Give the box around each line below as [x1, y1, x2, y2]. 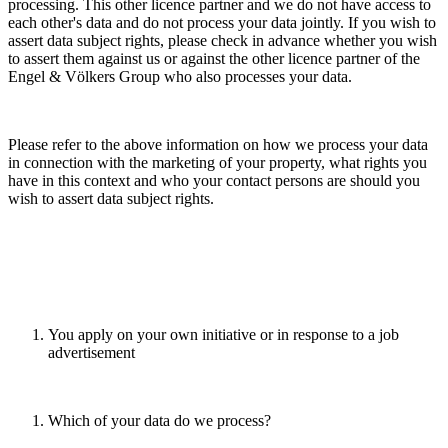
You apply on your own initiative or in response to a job [48, 326, 399, 344]
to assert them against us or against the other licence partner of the [8, 50, 420, 68]
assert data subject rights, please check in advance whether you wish [8, 32, 437, 50]
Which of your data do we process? [48, 412, 271, 430]
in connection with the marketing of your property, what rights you [8, 154, 427, 172]
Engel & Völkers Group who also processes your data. [8, 68, 356, 86]
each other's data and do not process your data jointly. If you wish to [8, 14, 436, 32]
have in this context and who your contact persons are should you [8, 172, 420, 190]
